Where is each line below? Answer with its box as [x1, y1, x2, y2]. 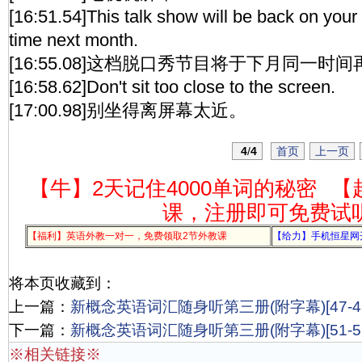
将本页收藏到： [9, 275, 116, 292]
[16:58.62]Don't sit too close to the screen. [9, 77, 335, 97]
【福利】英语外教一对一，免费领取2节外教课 [27, 230, 227, 242]
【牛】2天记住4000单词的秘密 [28, 177, 317, 200]
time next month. [9, 30, 138, 50]
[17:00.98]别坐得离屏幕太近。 [9, 100, 246, 120]
